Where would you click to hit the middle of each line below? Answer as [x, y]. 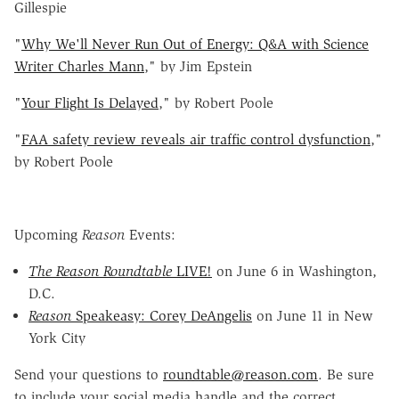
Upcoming [48, 234]
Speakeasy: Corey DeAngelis [162, 315]
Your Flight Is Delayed [90, 102]
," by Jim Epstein [198, 66]
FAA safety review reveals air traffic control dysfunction [196, 139]
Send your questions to [89, 374]
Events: [150, 234]
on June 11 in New [313, 315]
